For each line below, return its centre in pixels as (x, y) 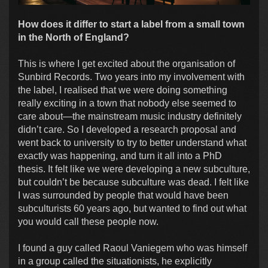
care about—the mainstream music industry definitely (130, 117)
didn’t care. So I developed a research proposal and (127, 130)
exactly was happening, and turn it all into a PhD (120, 156)
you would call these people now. (88, 222)
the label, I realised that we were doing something (123, 90)
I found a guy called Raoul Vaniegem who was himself (133, 248)
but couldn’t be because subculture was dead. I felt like (133, 182)
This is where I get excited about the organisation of (127, 64)
